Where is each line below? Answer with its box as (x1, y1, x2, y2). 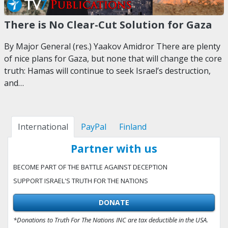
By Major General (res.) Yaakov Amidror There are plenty (4, 41, 220, 52)
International (17, 121, 68, 133)
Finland (119, 121, 147, 133)
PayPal (80, 121, 106, 133)
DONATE (99, 197, 129, 208)
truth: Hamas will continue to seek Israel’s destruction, (4, 65, 211, 77)
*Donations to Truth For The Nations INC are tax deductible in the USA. (13, 215, 208, 225)
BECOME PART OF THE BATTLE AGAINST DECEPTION (13, 162, 167, 172)
